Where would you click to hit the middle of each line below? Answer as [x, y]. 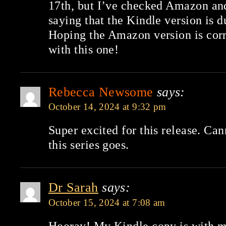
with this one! [84, 49]
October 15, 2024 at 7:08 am [107, 203]
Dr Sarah [73, 187]
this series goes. [89, 145]
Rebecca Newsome [101, 92]
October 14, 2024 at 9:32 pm [107, 107]
